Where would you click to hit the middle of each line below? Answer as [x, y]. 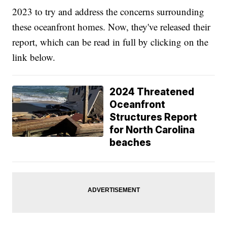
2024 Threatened [152, 92]
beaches [130, 143]
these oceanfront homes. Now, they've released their [111, 27]
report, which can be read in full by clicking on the [110, 42]
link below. [34, 57]
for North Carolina [152, 130]
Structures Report [154, 118]
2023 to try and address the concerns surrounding [108, 12]
